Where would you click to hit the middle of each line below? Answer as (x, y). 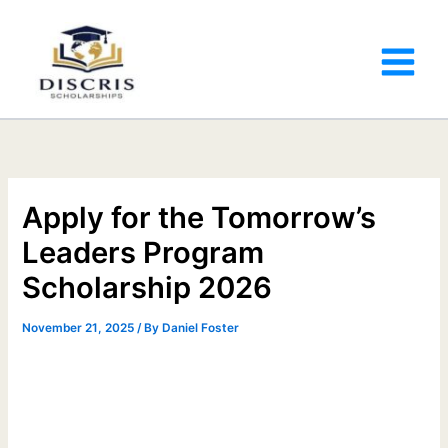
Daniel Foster (201, 327)
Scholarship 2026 (147, 287)
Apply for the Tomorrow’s (199, 217)
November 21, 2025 (80, 327)
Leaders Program (143, 252)
